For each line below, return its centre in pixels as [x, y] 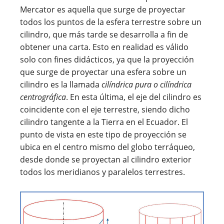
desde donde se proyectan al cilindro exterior [106, 159]
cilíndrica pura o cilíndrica [146, 84]
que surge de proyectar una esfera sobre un [103, 72]
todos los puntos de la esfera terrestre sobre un [111, 22]
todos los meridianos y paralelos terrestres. [102, 172]
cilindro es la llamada [61, 84]
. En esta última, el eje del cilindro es [134, 97]
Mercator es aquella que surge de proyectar [103, 9]
